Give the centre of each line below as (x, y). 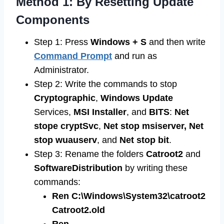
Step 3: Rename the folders (90, 154)
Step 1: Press (62, 42)
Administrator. (61, 70)
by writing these (155, 168)
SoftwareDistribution (78, 168)
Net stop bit (143, 140)
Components (53, 20)
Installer (109, 112)
